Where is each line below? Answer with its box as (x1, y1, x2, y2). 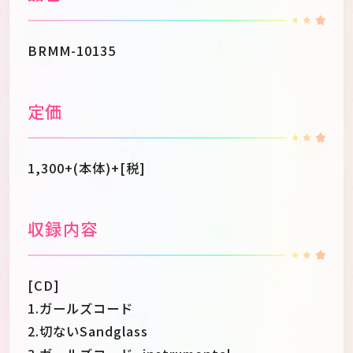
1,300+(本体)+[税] (28, 158, 146, 178)
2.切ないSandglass (28, 321, 148, 341)
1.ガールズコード (28, 299, 133, 318)
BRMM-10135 (28, 40, 116, 60)
